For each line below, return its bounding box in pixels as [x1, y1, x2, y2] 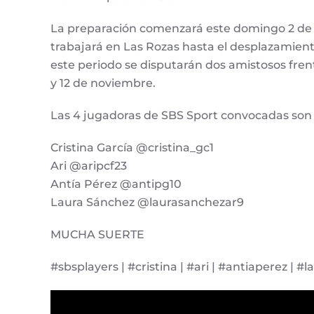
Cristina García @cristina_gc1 [50, 141, 214, 155]
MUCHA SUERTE [50, 228, 144, 242]
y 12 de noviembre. [50, 76, 156, 90]
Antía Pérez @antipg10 [50, 177, 182, 191]
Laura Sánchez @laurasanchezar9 [50, 196, 244, 210]
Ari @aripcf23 [50, 159, 127, 173]
